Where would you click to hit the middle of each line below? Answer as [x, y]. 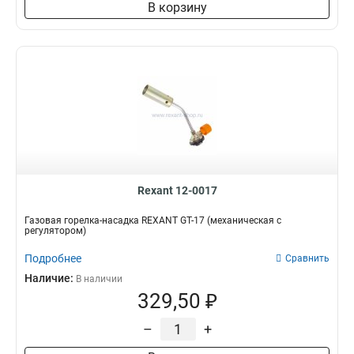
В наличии [99, 279]
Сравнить [307, 258]
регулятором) [55, 231]
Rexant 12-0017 [177, 190]
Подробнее [53, 258]
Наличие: [50, 278]
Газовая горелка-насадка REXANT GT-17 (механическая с [153, 220]
